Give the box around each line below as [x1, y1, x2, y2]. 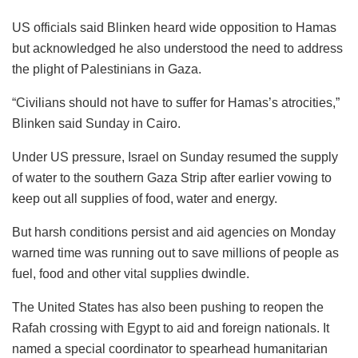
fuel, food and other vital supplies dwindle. [12, 266, 249, 280]
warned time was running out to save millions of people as [12, 245, 339, 260]
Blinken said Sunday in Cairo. [12, 116, 181, 130]
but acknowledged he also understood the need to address [12, 41, 343, 55]
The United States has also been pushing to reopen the [12, 300, 324, 314]
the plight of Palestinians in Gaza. [12, 62, 201, 76]
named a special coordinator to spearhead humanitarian [12, 341, 328, 356]
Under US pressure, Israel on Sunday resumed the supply [12, 149, 338, 164]
